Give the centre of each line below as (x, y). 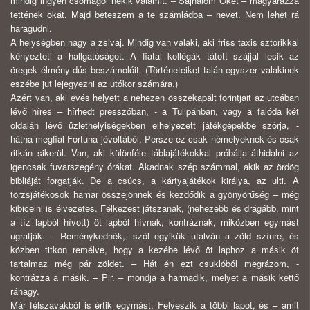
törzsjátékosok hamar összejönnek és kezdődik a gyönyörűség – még (155, 194)
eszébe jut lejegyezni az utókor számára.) (94, 84)
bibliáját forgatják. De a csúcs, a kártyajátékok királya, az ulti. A (155, 181)
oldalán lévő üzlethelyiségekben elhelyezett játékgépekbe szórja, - (155, 125)
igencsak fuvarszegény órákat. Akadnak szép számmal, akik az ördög (155, 167)
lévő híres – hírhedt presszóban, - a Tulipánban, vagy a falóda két (155, 111)
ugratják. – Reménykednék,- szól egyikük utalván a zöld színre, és (155, 236)
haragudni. (31, 28)
